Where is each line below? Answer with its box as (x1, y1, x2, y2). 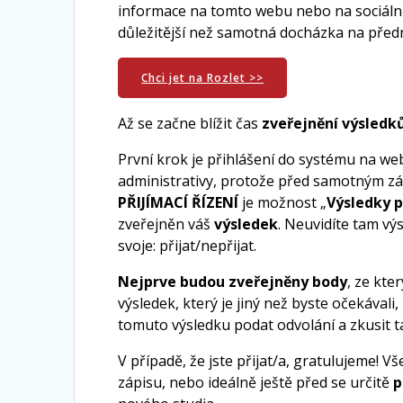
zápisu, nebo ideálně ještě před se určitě (118, 372, 394, 393)
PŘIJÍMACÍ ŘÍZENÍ (118, 193, 239, 213)
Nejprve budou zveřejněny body (118, 272, 348, 292)
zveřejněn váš (118, 214, 215, 235)
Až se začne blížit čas (118, 113, 263, 134)
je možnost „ (238, 193, 327, 213)
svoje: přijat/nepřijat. (118, 236, 257, 256)
